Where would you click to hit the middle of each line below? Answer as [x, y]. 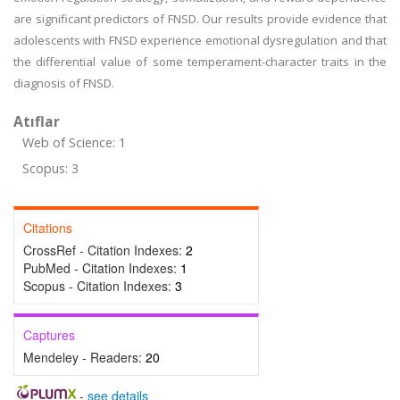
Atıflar [37, 121]
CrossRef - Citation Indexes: [104, 250]
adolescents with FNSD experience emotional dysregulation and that [200, 40]
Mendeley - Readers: [84, 357]
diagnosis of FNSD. [64, 83]
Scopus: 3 [50, 168]
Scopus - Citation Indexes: [99, 286]
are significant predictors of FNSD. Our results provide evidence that [200, 19]
